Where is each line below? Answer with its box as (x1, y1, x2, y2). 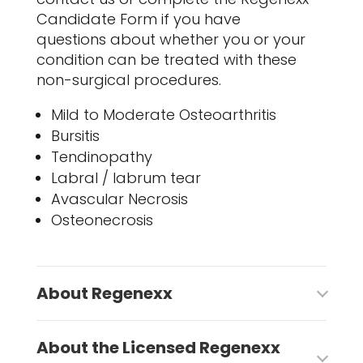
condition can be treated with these (36, 49, 297, 70)
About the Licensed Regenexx (36, 336, 280, 360)
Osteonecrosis (50, 210, 153, 231)
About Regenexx (36, 282, 173, 305)
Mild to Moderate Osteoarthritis (50, 105, 276, 126)
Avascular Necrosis (50, 189, 188, 210)
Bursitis (50, 126, 100, 147)
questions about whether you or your (36, 29, 305, 50)
